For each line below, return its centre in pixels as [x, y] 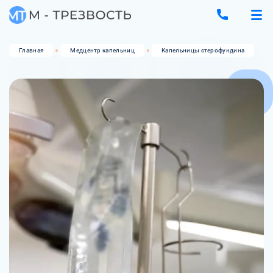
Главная [31, 50]
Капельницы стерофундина [203, 50]
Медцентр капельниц [103, 50]
